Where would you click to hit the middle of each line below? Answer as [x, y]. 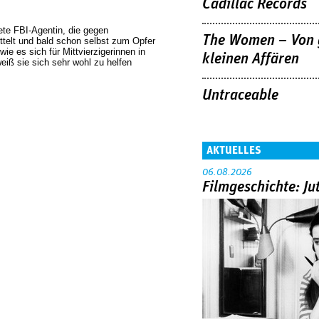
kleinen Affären [251, 59]
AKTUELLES [234, 151]
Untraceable [240, 95]
